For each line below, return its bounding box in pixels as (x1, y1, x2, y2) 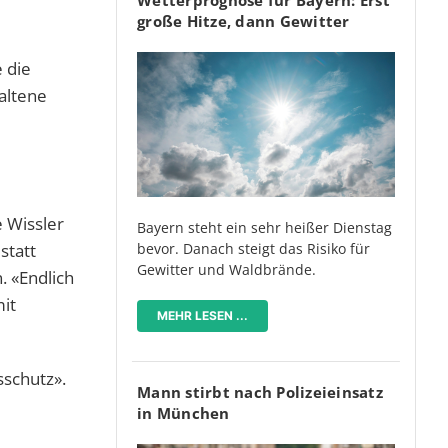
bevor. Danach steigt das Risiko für (137, 238, 370, 258)
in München (137, 402, 230, 423)
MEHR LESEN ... (157, 307, 248, 323)
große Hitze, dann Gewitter (137, 10, 350, 31)
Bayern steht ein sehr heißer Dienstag (137, 217, 392, 237)
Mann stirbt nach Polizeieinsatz (137, 381, 383, 402)
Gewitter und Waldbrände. (137, 259, 316, 279)
